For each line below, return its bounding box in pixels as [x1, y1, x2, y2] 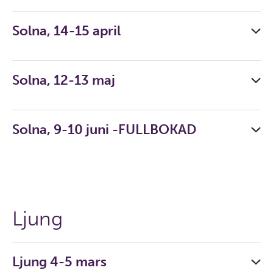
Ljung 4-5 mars [12, 253, 107, 270]
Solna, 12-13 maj [12, 72, 115, 88]
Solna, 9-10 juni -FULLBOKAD [12, 121, 196, 138]
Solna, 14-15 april [12, 23, 121, 39]
